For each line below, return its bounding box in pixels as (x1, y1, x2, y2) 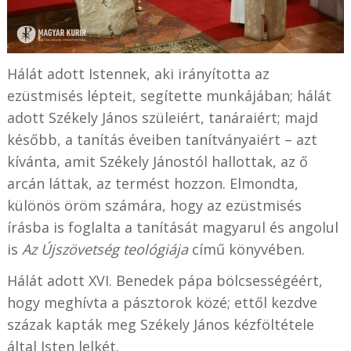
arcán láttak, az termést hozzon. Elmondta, (6, 173, 299, 193)
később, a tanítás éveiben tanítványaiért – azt (6, 129, 317, 149)
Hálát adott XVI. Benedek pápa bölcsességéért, (6, 270, 323, 290)
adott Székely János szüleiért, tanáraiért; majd (6, 107, 318, 127)
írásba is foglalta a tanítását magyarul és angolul (6, 217, 338, 237)
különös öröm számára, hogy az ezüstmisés (6, 195, 302, 215)
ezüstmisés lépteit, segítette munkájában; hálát (6, 85, 331, 105)
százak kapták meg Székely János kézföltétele (6, 314, 314, 334)
